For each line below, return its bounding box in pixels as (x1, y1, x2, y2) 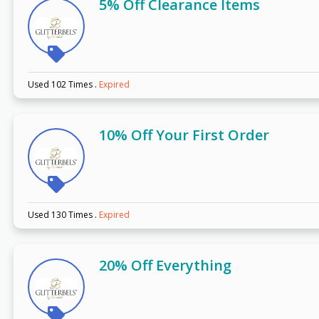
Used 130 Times (27, 209, 95, 221)
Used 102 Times (27, 78, 95, 91)
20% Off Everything (98, 256, 231, 276)
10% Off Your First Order (98, 125, 269, 145)
